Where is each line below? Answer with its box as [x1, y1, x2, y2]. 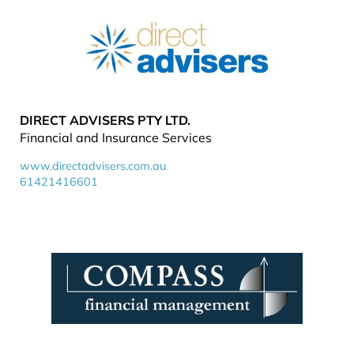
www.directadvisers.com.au [20, 159, 166, 173]
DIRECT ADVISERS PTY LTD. [20, 112, 190, 128]
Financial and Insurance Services [20, 130, 212, 145]
